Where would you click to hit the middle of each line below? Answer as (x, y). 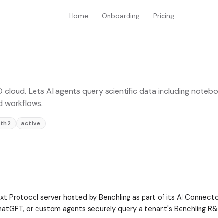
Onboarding (121, 15)
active (31, 124)
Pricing (163, 15)
